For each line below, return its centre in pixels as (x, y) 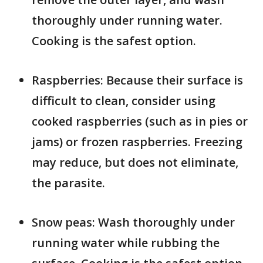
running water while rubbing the (126, 242)
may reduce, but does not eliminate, (135, 162)
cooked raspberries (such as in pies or (140, 121)
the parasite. (68, 183)
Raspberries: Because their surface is (137, 80)
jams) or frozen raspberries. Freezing (137, 141)
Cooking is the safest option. (114, 41)
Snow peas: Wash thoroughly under (133, 222)
